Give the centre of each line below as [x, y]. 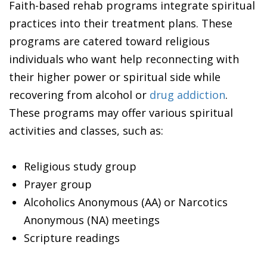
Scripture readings [72, 237]
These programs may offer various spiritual [121, 112]
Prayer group [58, 184]
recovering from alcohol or [79, 94]
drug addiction [187, 94]
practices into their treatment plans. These [121, 23]
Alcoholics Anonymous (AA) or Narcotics [126, 202]
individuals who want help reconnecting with [124, 59]
